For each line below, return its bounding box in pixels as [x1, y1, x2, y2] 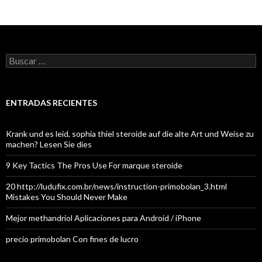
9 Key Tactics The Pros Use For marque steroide [6, 160, 182, 170]
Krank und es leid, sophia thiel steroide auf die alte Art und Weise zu [6, 128, 254, 139]
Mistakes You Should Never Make [6, 191, 127, 202]
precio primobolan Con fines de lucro [6, 233, 139, 244]
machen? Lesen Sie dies [6, 139, 92, 149]
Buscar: [5, 53, 33, 63]
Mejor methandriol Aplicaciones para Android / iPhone [6, 212, 201, 223]
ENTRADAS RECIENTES [6, 97, 97, 108]
